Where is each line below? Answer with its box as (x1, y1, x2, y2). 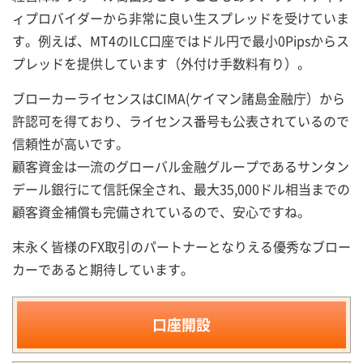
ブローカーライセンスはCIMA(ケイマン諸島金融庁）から (12, 88, 345, 108)
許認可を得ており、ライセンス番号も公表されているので (12, 111, 349, 130)
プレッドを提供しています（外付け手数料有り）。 (12, 53, 310, 73)
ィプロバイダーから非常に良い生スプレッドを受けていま (12, 8, 349, 28)
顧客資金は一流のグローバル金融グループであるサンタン (12, 156, 349, 176)
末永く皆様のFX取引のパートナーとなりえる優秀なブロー (12, 237, 351, 256)
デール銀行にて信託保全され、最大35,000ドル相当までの (12, 179, 350, 199)
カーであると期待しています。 (12, 259, 194, 279)
